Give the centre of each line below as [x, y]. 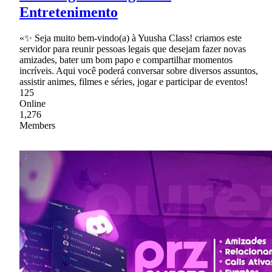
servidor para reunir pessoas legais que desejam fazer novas [133, 49]
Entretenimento [69, 12]
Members [37, 125]
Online [32, 103]
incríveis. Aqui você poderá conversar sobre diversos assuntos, [139, 70]
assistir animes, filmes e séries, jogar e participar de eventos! [134, 81]
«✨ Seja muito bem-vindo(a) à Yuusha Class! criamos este [131, 38]
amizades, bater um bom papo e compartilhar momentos [126, 59]
